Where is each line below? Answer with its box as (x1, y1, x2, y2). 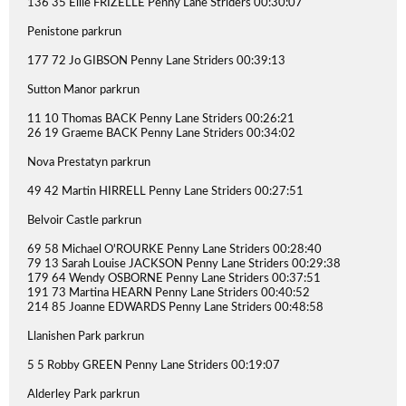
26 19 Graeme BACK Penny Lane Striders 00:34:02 (27, 128, 295, 140)
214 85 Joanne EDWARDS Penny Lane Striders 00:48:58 (27, 302, 324, 314)
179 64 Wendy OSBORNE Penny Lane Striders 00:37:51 (27, 273, 321, 285)
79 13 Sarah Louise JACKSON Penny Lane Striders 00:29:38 (27, 258, 341, 270)
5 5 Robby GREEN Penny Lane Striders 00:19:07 (27, 360, 280, 372)
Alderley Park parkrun (27, 389, 140, 401)
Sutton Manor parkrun (27, 84, 140, 96)
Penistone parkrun (27, 26, 121, 38)
